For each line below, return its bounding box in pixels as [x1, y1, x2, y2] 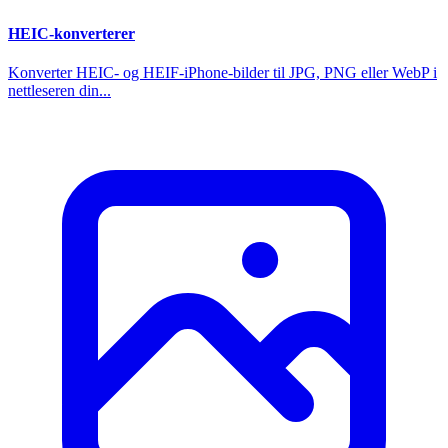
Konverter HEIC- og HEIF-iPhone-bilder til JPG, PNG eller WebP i [8, 63, 437, 81]
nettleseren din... [8, 81, 111, 99]
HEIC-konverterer [8, 24, 135, 42]
